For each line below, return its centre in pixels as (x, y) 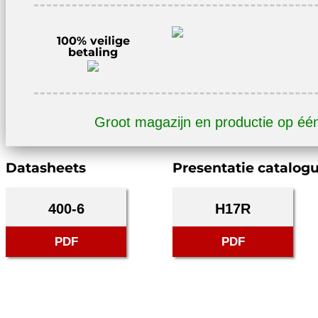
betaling (93, 53)
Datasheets (46, 168)
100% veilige (93, 41)
